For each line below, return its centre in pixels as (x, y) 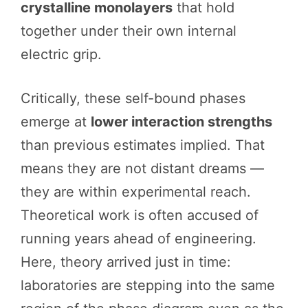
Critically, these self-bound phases (133, 98)
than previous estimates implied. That (143, 145)
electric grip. (61, 54)
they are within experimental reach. (136, 191)
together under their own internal (129, 31)
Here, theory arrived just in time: (126, 262)
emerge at (56, 121)
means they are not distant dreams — (142, 168)
